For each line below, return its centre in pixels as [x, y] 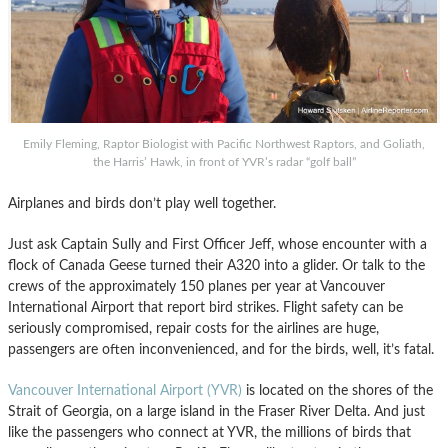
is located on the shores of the [337, 391]
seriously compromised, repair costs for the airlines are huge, [193, 329]
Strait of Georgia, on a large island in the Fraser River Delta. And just [216, 412]
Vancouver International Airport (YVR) [125, 391]
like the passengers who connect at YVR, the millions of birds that [209, 433]
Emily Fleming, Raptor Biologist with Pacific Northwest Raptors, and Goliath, [224, 144]
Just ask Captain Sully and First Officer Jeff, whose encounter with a [217, 245]
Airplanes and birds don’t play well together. [142, 204]
